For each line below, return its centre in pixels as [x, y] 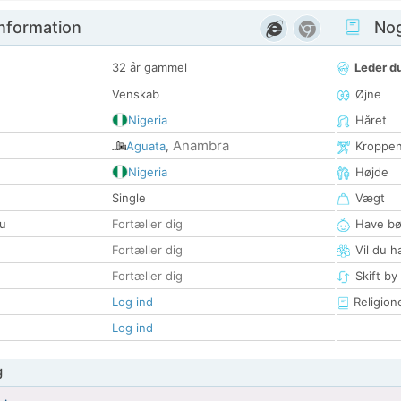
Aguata [146, 146]
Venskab [136, 94]
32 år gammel [149, 68]
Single [129, 198]
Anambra [201, 146]
